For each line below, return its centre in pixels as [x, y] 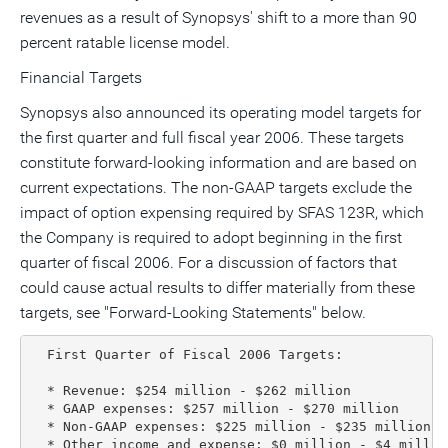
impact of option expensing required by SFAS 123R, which [222, 212]
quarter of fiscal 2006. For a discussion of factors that [208, 262]
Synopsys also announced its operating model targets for [220, 112]
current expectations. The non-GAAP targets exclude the [216, 187]
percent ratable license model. [125, 42]
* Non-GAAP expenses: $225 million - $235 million [230, 426]
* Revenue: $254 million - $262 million [190, 390]
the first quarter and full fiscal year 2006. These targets [212, 137]
